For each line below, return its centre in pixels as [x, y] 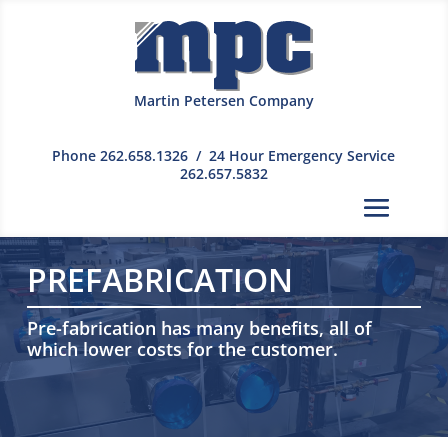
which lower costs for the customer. [182, 348]
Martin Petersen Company [223, 100]
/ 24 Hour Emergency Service [292, 155]
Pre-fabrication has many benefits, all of [199, 327]
